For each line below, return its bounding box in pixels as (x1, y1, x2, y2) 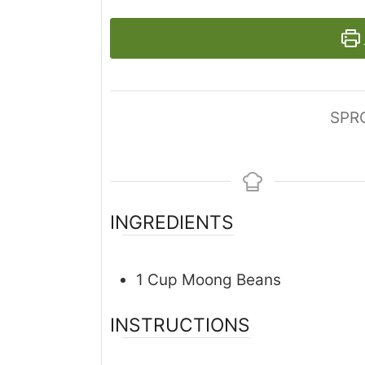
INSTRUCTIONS (110, 314, 250, 337)
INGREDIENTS (110, 211, 234, 235)
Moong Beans (182, 270, 281, 289)
